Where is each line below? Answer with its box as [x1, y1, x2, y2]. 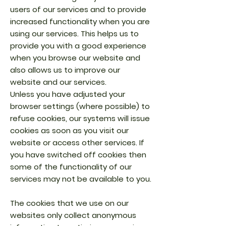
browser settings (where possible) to [10, 101, 150, 111]
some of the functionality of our [10, 161, 132, 172]
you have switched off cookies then [10, 149, 146, 160]
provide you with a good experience [10, 40, 146, 51]
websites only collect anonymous [10, 210, 136, 220]
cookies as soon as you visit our [10, 125, 129, 136]
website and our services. [10, 77, 106, 87]
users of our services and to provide [10, 4, 146, 15]
